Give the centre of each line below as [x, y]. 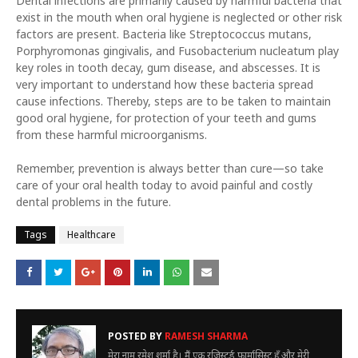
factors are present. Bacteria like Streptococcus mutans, [164, 34]
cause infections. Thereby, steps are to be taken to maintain [173, 101]
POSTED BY [135, 336]
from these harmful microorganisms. [111, 135]
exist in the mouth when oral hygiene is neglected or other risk [179, 17]
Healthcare [91, 235]
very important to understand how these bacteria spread [165, 84]
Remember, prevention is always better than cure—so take [170, 168]
